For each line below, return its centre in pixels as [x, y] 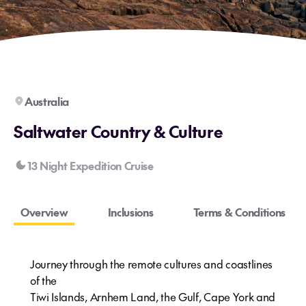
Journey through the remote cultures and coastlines [151, 264]
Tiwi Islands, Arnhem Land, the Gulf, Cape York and [153, 296]
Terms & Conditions [239, 212]
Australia [47, 101]
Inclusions [130, 212]
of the [44, 280]
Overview [44, 212]
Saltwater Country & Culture [119, 131]
